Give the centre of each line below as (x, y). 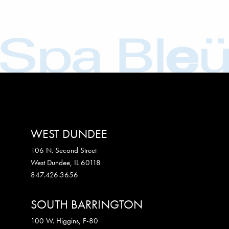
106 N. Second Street (64, 150)
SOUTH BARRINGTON (87, 204)
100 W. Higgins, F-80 (64, 221)
